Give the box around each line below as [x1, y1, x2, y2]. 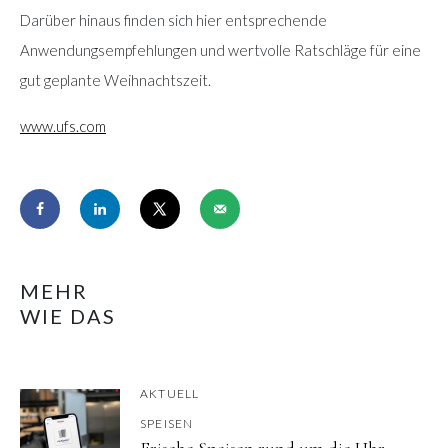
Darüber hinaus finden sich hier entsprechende [20, 10, 327, 29]
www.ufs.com [20, 116, 106, 135]
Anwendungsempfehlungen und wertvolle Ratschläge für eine [20, 40, 421, 59]
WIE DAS [20, 303, 116, 328]
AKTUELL [140, 385, 200, 401]
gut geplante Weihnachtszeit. [20, 70, 211, 89]
